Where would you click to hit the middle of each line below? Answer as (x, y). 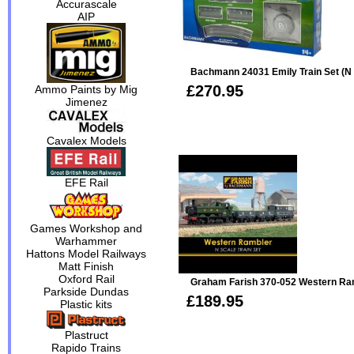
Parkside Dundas (87, 292)
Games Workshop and (87, 229)
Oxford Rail (86, 279)
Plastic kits (87, 305)
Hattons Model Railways (87, 254)
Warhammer (87, 241)
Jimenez (86, 102)
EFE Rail (86, 182)
